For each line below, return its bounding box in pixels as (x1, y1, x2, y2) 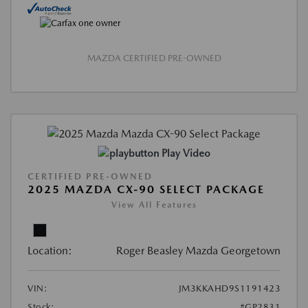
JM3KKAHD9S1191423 (178, 283, 280, 294)
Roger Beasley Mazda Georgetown (116, 243, 280, 257)
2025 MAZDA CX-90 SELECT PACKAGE (27, 182, 265, 196)
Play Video (161, 146, 210, 159)
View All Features (111, 199, 197, 210)
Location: (27, 243, 72, 257)
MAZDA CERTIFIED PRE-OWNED (87, 52, 221, 63)
